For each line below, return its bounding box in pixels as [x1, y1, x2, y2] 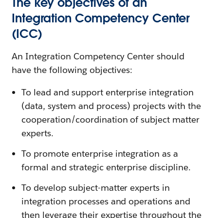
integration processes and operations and [21, 196, 191, 207]
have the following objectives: [12, 64, 133, 75]
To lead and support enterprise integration [21, 87, 194, 98]
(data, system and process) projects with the [21, 100, 201, 111]
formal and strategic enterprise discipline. [21, 162, 191, 173]
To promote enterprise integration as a [21, 148, 179, 159]
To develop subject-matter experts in [21, 182, 170, 193]
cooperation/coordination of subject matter [21, 114, 200, 125]
